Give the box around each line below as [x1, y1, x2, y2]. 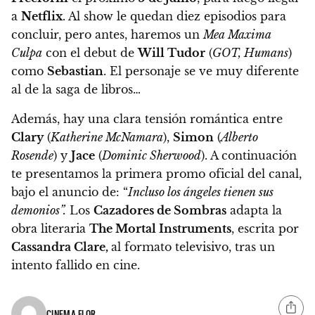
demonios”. [11, 203, 66, 218]
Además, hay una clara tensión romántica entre [11, 112, 283, 127]
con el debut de [42, 46, 138, 60]
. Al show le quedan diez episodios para [63, 9, 286, 24]
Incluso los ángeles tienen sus [128, 185, 274, 200]
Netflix [21, 9, 63, 24]
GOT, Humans [212, 46, 288, 60]
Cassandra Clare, [11, 240, 111, 255]
